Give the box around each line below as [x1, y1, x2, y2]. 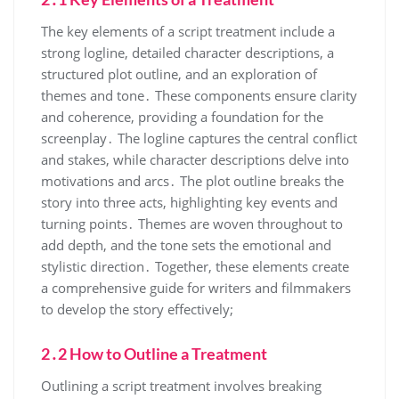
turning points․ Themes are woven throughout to [41, 214, 343, 232]
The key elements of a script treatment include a [41, 21, 335, 40]
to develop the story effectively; [41, 299, 233, 318]
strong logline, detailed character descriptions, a [41, 43, 334, 61]
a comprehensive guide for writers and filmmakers [41, 278, 351, 297]
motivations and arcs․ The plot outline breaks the [41, 171, 344, 190]
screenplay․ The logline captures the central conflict [41, 128, 357, 147]
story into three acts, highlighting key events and [41, 192, 338, 211]
